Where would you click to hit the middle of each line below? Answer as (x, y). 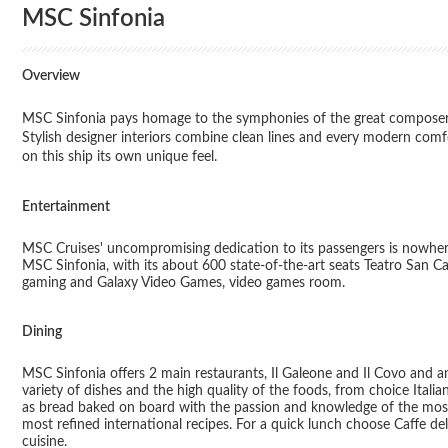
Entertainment (70, 206)
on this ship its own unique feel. (119, 156)
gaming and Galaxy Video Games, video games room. (183, 282)
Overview (56, 75)
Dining (47, 331)
